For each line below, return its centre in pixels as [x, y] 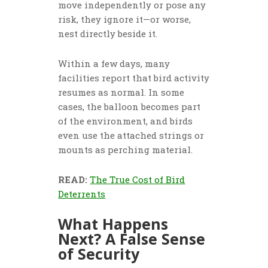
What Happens [113, 224]
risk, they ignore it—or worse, [125, 19]
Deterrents [82, 194]
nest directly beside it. [108, 34]
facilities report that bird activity [134, 78]
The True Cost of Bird [138, 180]
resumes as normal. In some [121, 92]
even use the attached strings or [131, 135]
